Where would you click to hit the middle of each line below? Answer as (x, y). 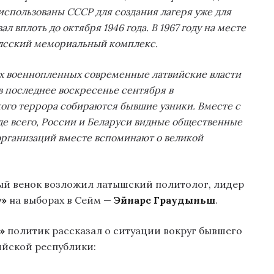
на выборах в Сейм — (60, 200)
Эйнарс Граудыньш (165, 200)
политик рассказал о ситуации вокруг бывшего (125, 231)
